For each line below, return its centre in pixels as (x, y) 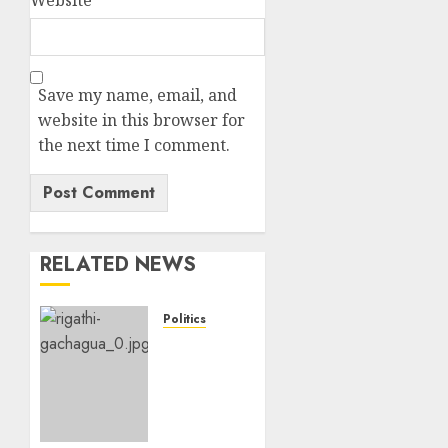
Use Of (189, 409)
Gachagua (204, 365)
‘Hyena (190, 431)
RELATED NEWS (118, 264)
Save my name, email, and (137, 94)
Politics (184, 318)
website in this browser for (141, 119)
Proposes (200, 387)
